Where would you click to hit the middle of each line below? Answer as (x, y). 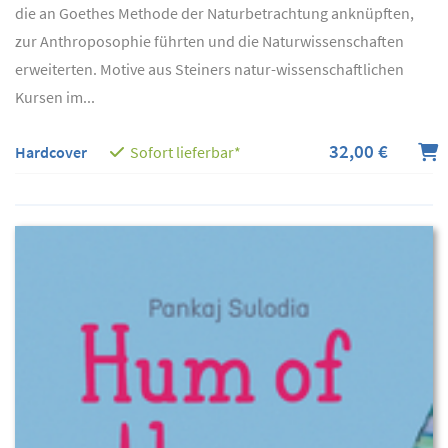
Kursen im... (55, 97)
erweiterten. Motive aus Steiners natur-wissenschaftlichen (209, 69)
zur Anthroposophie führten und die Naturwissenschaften (209, 41)
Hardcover (51, 152)
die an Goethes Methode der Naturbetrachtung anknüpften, (214, 13)
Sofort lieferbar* (185, 152)
